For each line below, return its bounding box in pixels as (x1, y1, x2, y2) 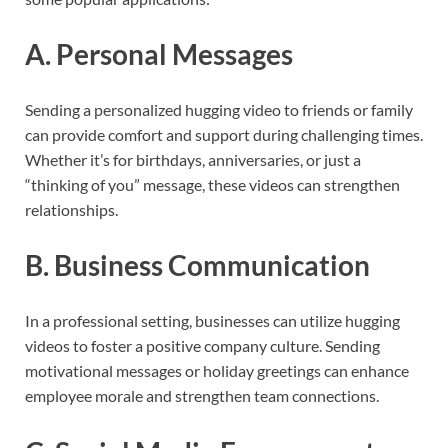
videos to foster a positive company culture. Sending (25, 336, 380, 356)
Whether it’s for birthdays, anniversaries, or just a (25, 149, 361, 169)
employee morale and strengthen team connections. (25, 386, 379, 406)
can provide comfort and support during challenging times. (25, 124, 423, 144)
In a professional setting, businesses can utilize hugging (25, 311, 400, 331)
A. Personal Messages (25, 36, 293, 71)
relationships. (25, 199, 118, 219)
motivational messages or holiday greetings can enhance (25, 361, 409, 381)
